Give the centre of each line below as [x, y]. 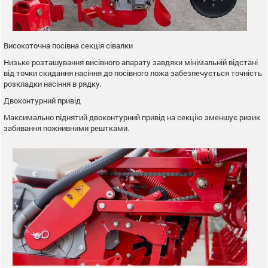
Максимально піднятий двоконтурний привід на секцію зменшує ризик [132, 117]
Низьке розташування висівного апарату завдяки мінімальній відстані [131, 62]
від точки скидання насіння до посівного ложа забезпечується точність [133, 73]
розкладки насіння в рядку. [52, 83]
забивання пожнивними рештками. [66, 128]
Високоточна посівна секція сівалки [68, 45]
